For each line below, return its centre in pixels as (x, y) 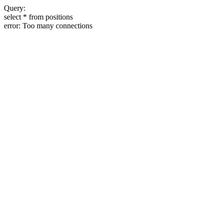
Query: (15, 8)
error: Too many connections (48, 26)
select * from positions (38, 17)
